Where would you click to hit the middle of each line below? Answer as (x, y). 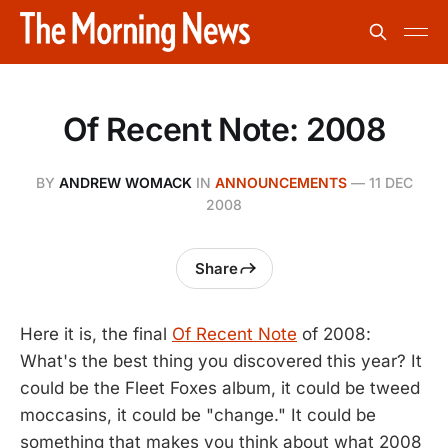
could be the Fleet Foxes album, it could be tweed (220, 388)
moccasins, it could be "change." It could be (198, 415)
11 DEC (390, 182)
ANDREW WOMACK (125, 182)
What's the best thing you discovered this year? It (221, 361)
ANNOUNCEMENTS (280, 182)
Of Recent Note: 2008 (224, 129)
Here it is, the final (96, 334)
